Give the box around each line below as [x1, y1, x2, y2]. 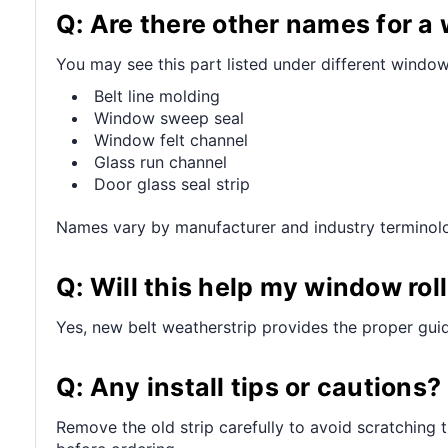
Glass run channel [94, 151, 228, 172]
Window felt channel [94, 129, 249, 150]
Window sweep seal [94, 107, 245, 128]
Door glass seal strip [94, 173, 251, 194]
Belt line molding [94, 85, 221, 106]
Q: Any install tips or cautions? [56, 371, 441, 402]
